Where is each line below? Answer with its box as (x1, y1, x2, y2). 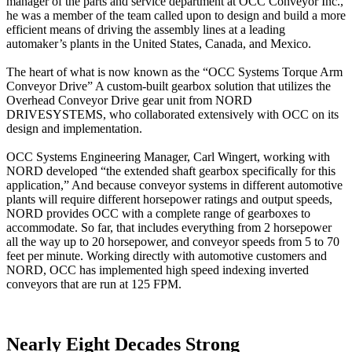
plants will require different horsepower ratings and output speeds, (6, 192, 332, 206)
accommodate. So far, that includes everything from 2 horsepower (6, 220, 332, 234)
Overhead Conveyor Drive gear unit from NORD (6, 93, 252, 107)
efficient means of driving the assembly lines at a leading (6, 22, 285, 36)
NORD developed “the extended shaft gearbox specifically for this (6, 163, 335, 178)
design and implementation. (6, 121, 142, 135)
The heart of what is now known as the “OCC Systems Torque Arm (6, 64, 343, 79)
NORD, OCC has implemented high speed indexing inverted (6, 262, 309, 277)
